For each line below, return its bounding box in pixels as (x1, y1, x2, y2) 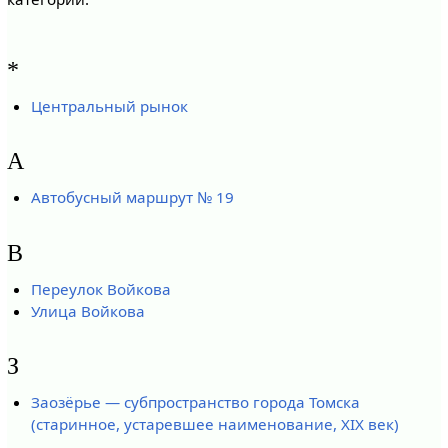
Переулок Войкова (31, 278, 172, 299)
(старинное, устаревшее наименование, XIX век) (31, 414, 400, 435)
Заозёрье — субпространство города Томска (31, 392, 361, 413)
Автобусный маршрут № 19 (31, 187, 235, 208)
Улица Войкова (31, 300, 146, 321)
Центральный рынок (31, 95, 189, 116)
